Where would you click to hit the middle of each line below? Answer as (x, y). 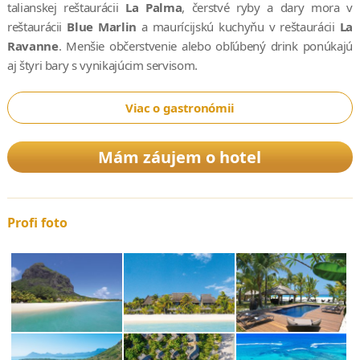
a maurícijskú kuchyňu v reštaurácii (238, 26)
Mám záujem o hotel (180, 157)
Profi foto (37, 222)
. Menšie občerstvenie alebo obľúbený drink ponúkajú (206, 45)
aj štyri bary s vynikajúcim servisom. (102, 65)
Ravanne (33, 45)
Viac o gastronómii (180, 107)
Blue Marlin (102, 26)
